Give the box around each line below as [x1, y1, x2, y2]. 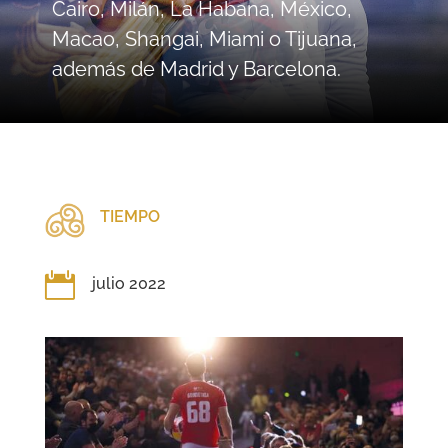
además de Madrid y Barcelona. [51, 57, 341, 82]
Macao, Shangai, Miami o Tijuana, [51, 27, 357, 52]
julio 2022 [91, 274, 166, 294]
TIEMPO [99, 207, 160, 227]
